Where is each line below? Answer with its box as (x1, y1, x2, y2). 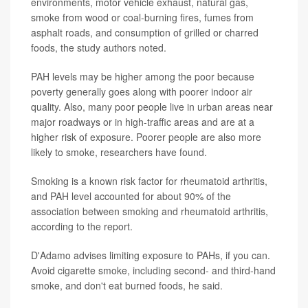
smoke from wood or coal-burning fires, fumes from (31, 10, 254, 24)
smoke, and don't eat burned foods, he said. (31, 278, 223, 292)
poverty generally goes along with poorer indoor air (31, 84, 252, 98)
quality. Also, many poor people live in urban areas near (31, 99, 273, 113)
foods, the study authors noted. (31, 40, 166, 54)
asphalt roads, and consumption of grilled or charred (31, 25, 258, 39)
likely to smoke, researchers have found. (31, 144, 207, 159)
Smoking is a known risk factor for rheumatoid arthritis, (31, 173, 267, 188)
